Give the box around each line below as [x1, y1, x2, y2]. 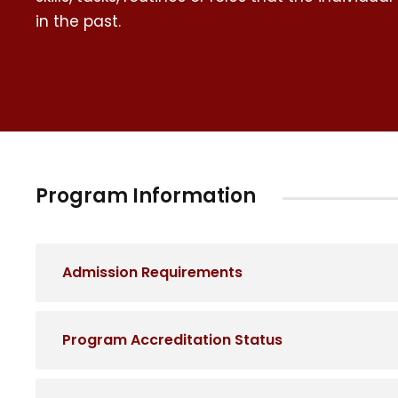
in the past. [36, 11, 121, 33]
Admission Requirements [62, 262, 243, 283]
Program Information [36, 182, 256, 211]
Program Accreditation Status [62, 330, 283, 351]
